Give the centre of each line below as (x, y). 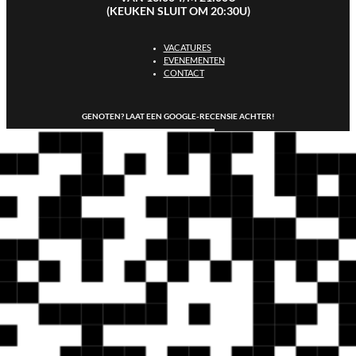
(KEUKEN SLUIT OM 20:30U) (178, 11)
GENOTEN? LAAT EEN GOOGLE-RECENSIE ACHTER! (178, 116)
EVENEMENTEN (194, 60)
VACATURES (187, 48)
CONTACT (184, 73)
